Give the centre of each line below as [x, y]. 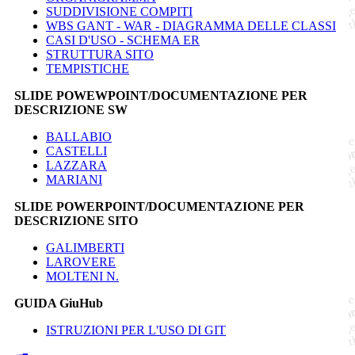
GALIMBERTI [85, 247]
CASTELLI [76, 151]
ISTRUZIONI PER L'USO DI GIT [136, 330]
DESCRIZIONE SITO [76, 220]
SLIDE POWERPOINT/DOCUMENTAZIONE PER [159, 206]
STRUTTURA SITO [100, 54]
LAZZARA [76, 165]
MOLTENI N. [82, 276]
